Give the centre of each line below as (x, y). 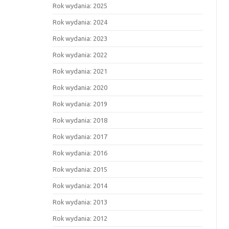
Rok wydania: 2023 (80, 38)
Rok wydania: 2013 (80, 202)
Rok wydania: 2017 (80, 136)
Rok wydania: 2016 (80, 153)
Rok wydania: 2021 (80, 71)
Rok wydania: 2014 (80, 186)
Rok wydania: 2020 (80, 87)
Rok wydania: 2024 (80, 22)
